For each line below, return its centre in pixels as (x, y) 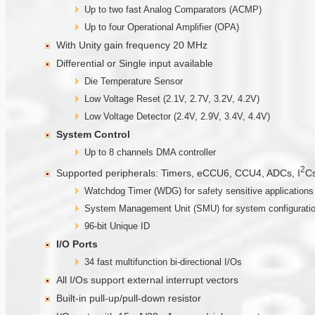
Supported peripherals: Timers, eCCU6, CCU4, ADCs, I (178, 173)
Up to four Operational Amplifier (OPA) (162, 27)
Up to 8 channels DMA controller (150, 152)
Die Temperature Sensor (134, 81)
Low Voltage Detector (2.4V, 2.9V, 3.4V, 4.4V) (177, 116)
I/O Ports (77, 244)
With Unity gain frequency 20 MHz (132, 45)
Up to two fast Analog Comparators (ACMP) (173, 9)
